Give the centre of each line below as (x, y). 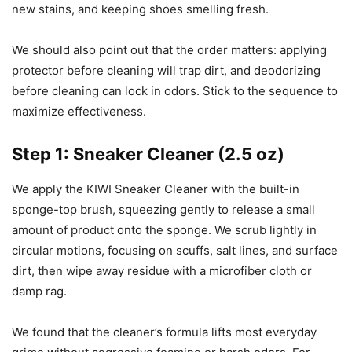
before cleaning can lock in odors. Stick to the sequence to (175, 91)
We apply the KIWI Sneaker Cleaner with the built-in (156, 189)
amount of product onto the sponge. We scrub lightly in (164, 230)
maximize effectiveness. (79, 112)
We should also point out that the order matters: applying (169, 50)
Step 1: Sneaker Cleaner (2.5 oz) (148, 154)
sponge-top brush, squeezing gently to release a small (163, 210)
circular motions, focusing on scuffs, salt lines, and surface (175, 251)
